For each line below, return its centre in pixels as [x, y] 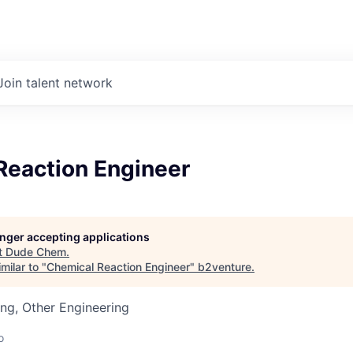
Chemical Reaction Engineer [118, 267]
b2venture [225, 267]
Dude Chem [36, 252]
